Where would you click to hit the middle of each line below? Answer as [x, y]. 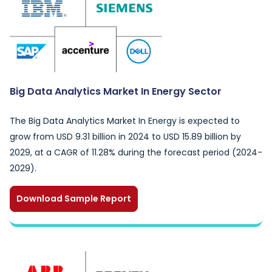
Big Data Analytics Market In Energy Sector [116, 91]
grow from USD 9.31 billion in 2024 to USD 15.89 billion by [125, 137]
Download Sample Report [74, 199]
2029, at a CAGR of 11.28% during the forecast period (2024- [136, 152]
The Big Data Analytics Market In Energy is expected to [125, 121]
